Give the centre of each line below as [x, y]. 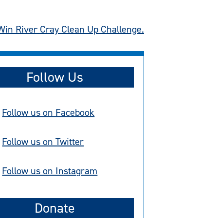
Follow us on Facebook [48, 113]
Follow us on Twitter [43, 142]
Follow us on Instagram [50, 171]
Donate [54, 208]
